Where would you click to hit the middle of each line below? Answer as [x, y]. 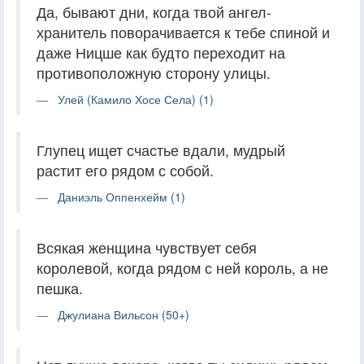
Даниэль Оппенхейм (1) [121, 196]
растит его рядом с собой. [125, 170]
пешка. [60, 288]
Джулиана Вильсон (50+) [123, 314]
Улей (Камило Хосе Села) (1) [136, 99]
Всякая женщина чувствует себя [147, 247]
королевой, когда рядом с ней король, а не [182, 267]
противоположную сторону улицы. [154, 72]
